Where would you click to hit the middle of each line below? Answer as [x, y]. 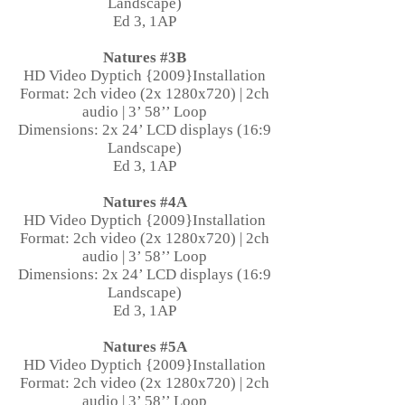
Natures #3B [145, 57]
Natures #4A [145, 202]
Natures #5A [145, 347]
